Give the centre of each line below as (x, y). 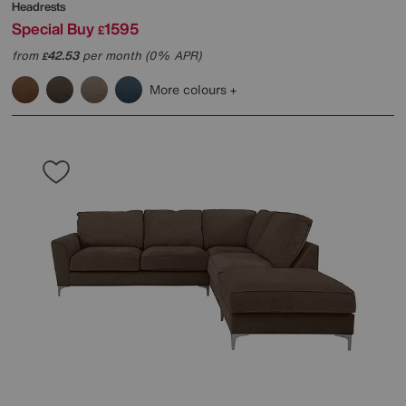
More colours (190, 90)
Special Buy (53, 29)
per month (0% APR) (140, 56)
